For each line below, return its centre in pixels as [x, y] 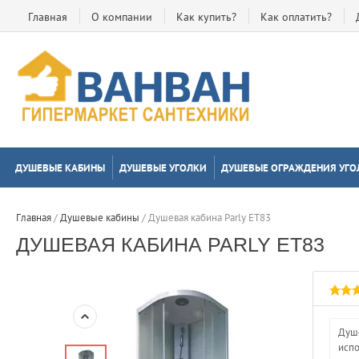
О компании [122, 17]
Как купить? [206, 17]
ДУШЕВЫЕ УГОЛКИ [163, 168]
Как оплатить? [296, 17]
